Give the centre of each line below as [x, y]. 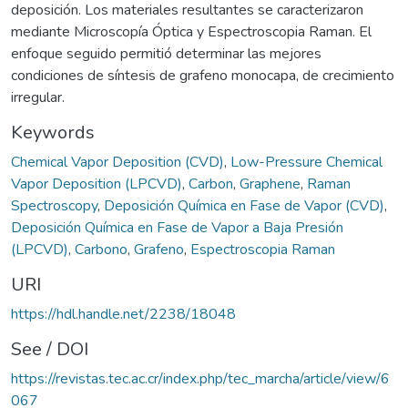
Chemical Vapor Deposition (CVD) [117, 162]
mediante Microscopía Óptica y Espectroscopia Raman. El [191, 31]
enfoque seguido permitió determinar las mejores [166, 53]
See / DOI [50, 349]
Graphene [270, 184]
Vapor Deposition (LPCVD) [97, 184]
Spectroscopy [54, 205]
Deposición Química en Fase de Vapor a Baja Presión [177, 227]
